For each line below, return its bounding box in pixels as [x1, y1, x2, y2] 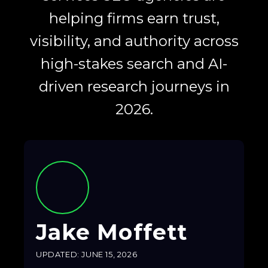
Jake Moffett [36, 218, 187, 245]
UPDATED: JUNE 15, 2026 [36, 249, 138, 259]
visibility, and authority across [29, 32, 239, 50]
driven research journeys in [38, 77, 230, 95]
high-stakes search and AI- [41, 54, 227, 72]
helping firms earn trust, [48, 9, 220, 27]
